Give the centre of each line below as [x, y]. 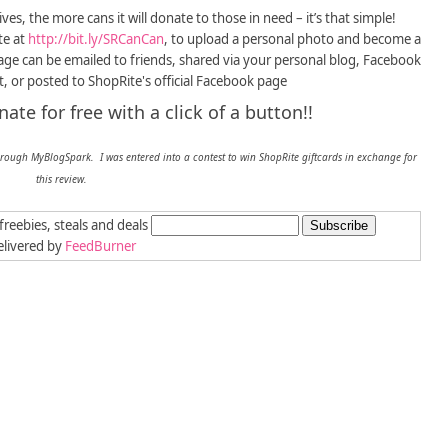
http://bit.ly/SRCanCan [96, 39]
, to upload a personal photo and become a [292, 39]
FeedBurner [100, 246]
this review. [61, 179]
